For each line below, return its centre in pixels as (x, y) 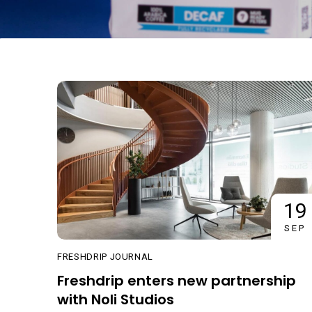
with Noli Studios (116, 300)
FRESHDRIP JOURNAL (106, 257)
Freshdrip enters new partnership (177, 281)
